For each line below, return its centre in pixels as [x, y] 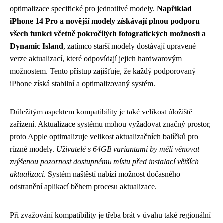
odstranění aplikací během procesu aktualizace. [83, 186]
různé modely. [33, 149]
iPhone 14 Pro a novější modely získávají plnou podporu [105, 21]
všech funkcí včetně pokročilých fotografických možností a [108, 34]
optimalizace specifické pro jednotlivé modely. [83, 9]
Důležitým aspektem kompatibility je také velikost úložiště [101, 112]
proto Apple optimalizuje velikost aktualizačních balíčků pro [104, 137]
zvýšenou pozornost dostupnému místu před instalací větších [104, 162]
